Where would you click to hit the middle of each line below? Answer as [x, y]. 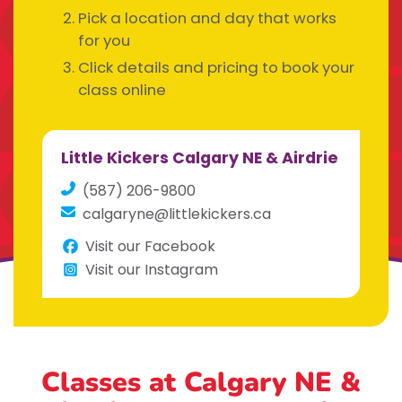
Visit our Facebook [150, 246]
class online [122, 90]
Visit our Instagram [151, 270]
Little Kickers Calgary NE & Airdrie [200, 158]
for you [104, 40]
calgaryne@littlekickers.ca [177, 214]
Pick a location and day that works [207, 17]
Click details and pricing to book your [216, 68]
